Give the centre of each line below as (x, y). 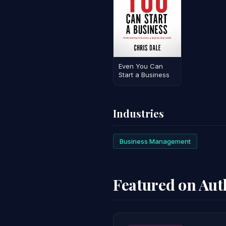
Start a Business (144, 74)
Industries (138, 113)
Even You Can (141, 66)
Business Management (155, 141)
